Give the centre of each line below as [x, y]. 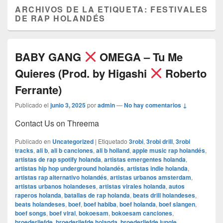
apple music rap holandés [169, 151]
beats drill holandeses [164, 195]
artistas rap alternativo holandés [61, 177]
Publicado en [33, 141]
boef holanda [138, 204]
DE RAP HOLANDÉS [60, 18]
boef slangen [177, 204]
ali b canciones [72, 151]
